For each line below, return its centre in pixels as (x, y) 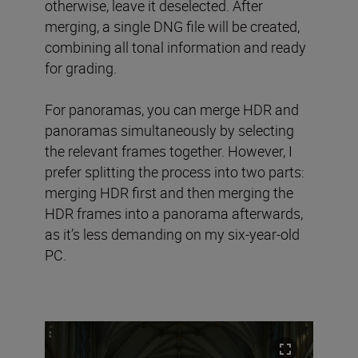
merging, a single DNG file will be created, (172, 27)
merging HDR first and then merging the (169, 193)
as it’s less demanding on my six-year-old (172, 235)
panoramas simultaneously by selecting (169, 131)
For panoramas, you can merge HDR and (172, 110)
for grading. (81, 68)
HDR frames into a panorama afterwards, (174, 214)
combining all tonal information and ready (175, 48)
